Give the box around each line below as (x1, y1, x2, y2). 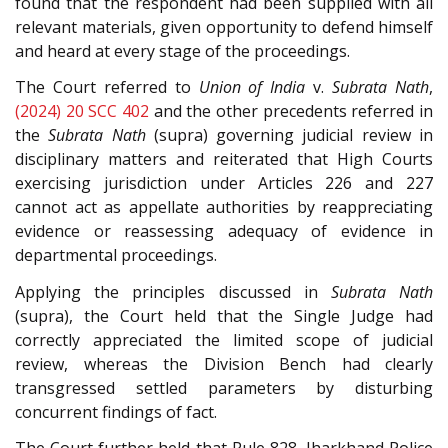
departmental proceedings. (15, 244, 217, 267)
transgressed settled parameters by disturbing (15, 376, 433, 399)
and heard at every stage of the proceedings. (15, 39, 350, 62)
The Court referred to (15, 76, 199, 99)
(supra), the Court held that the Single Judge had (15, 304, 433, 327)
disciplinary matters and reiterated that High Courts (15, 148, 433, 171)
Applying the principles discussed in (15, 280, 331, 303)
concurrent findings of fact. (15, 400, 217, 423)
